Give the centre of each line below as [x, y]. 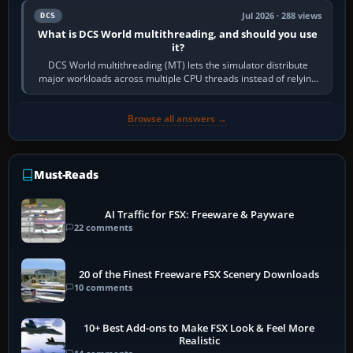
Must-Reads [66, 175]
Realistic [199, 340]
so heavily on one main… [178, 92]
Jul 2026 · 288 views [282, 16]
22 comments [103, 227]
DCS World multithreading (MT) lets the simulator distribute [178, 65]
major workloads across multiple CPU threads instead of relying [178, 79]
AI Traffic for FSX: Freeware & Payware [199, 214]
